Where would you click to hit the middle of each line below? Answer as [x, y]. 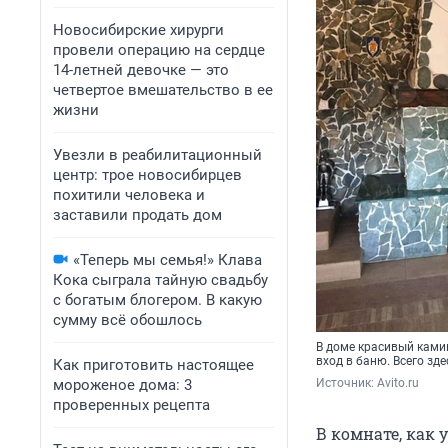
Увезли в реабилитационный [157, 155]
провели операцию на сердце [159, 50]
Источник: [346, 383]
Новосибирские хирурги [138, 30]
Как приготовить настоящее [153, 365]
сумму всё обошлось [127, 320]
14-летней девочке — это [141, 70]
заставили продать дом [137, 215]
